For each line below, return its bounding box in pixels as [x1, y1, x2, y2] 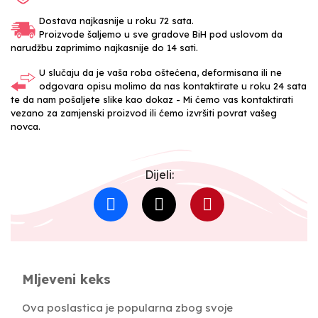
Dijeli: [144, 167, 174, 182]
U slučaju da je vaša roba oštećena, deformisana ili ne [39, 66, 282, 78]
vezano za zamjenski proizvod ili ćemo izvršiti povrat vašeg [11, 106, 277, 119]
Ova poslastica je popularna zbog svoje [22, 300, 233, 314]
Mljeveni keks [22, 270, 111, 287]
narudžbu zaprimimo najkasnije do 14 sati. [11, 41, 198, 53]
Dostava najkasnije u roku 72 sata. [39, 14, 194, 26]
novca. [11, 120, 40, 132]
